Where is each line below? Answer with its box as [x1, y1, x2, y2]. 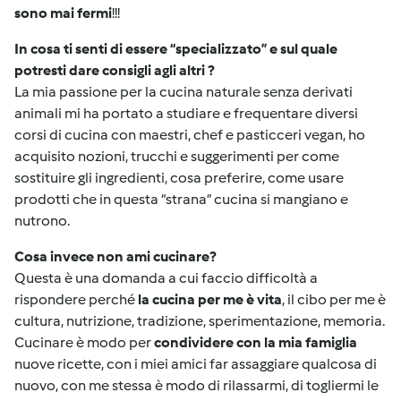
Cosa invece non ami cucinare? [14, 248, 217, 265]
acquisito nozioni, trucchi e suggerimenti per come [14, 148, 339, 165]
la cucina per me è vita [138, 291, 282, 308]
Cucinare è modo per [14, 334, 154, 351]
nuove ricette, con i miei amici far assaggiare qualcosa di [14, 355, 377, 372]
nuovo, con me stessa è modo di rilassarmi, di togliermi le [14, 377, 379, 394]
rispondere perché [14, 291, 138, 308]
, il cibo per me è [282, 291, 386, 308]
